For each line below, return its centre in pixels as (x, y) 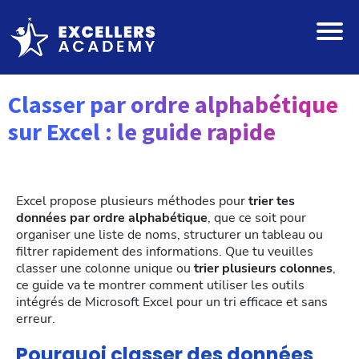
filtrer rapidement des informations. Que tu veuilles (165, 252)
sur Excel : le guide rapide (142, 132)
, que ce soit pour (257, 218)
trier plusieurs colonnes (263, 269)
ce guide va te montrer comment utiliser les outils (160, 286)
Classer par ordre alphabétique (173, 105)
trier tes (272, 202)
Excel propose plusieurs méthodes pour (132, 202)
